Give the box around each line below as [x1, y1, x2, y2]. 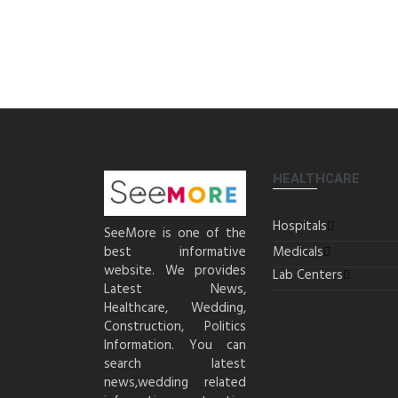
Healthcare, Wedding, [104, 297, 246, 319]
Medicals [273, 241, 323, 263]
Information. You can [104, 334, 246, 356]
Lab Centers [273, 264, 343, 286]
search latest [104, 353, 246, 375]
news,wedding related [104, 371, 246, 394]
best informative [104, 241, 246, 263]
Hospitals [273, 215, 327, 237]
